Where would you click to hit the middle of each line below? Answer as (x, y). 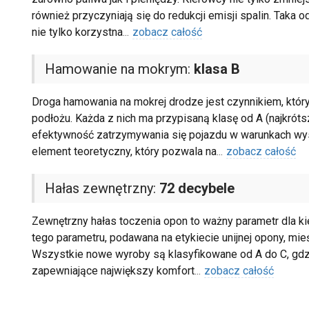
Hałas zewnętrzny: (102, 189)
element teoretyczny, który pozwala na (124, 152)
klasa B (217, 69)
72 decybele (197, 189)
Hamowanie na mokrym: (119, 69)
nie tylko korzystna (77, 32)
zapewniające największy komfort (113, 271)
